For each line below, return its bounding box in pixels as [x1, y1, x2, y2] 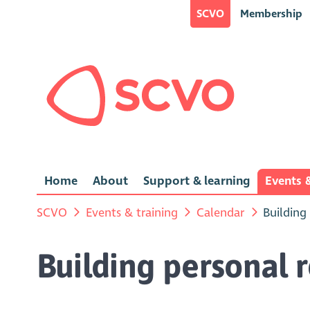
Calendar [197, 205, 245, 220]
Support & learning [143, 174, 250, 189]
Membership [239, 7, 302, 20]
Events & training [85, 205, 178, 220]
